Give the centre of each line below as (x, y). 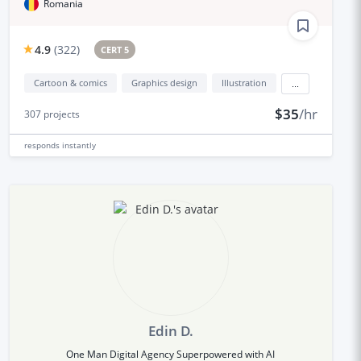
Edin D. (170, 330)
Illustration (244, 82)
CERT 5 (115, 49)
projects (60, 114)
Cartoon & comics (70, 82)
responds (43, 145)
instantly (79, 145)
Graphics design (164, 82)
